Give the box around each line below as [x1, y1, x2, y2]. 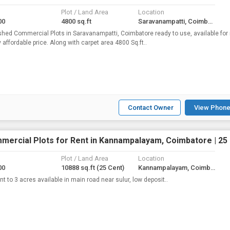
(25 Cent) [97, 164, 124, 171]
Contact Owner [128, 104, 174, 111]
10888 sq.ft [61, 164, 97, 171]
